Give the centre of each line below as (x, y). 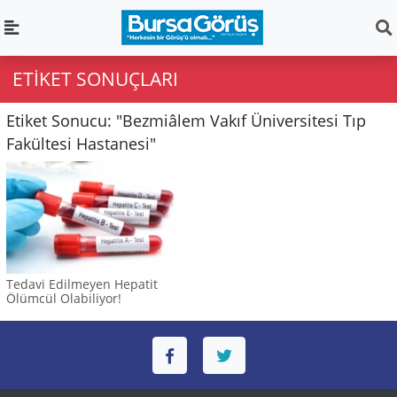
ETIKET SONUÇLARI (95, 78)
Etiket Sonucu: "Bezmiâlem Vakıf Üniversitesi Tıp (186, 120)
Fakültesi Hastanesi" (81, 143)
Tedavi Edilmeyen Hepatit (82, 284)
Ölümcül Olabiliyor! (64, 298)
